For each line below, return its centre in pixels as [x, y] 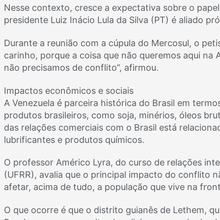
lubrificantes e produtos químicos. [74, 139]
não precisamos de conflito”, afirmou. [81, 67]
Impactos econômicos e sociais [69, 90]
